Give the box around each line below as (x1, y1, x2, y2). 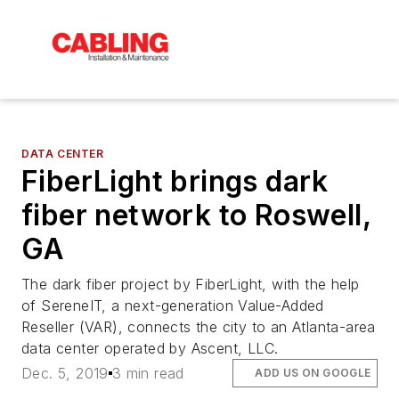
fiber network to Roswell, (21, 197, 370, 232)
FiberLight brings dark (21, 163, 329, 199)
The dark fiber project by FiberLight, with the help (21, 274, 360, 293)
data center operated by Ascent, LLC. (21, 338, 279, 357)
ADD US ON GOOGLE (255, 366, 371, 380)
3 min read (111, 364, 184, 383)
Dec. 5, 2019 (21, 364, 109, 383)
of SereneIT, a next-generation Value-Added (21, 296, 324, 314)
